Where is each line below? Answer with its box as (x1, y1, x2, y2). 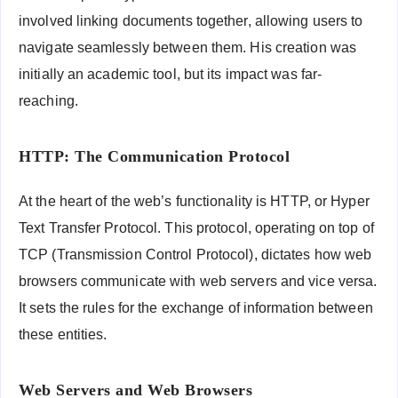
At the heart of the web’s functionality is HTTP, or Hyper (19, 194, 370, 210)
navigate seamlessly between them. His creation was (19, 40, 357, 56)
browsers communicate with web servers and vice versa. (19, 274, 378, 290)
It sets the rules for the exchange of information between (19, 300, 373, 316)
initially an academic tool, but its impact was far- (19, 67, 322, 83)
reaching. (19, 93, 78, 109)
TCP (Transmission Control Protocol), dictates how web (19, 247, 372, 263)
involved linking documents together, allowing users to (19, 13, 363, 29)
